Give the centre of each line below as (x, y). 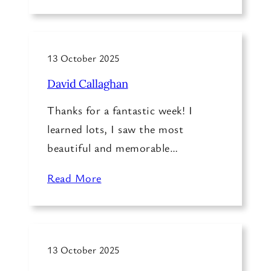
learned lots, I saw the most (115, 129)
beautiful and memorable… (113, 147)
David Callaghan (88, 84)
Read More (74, 178)
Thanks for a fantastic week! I (120, 110)
